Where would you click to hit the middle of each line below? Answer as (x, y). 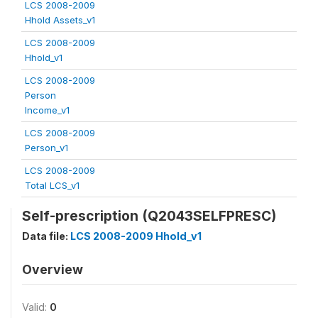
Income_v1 (47, 110)
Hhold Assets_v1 (60, 20)
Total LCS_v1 (52, 185)
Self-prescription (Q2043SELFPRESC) (149, 216)
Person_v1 (46, 148)
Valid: (36, 307)
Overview (53, 269)
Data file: (46, 236)
